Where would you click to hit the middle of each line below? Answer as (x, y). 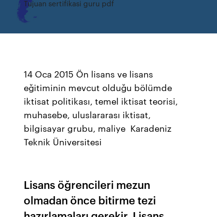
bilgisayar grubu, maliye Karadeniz (98, 128)
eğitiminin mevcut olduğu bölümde (98, 87)
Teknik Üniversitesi (63, 141)
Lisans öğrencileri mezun (87, 184)
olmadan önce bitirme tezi (90, 200)
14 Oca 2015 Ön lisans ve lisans (89, 74)
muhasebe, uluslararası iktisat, (87, 114)
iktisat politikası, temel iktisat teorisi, (101, 101)
